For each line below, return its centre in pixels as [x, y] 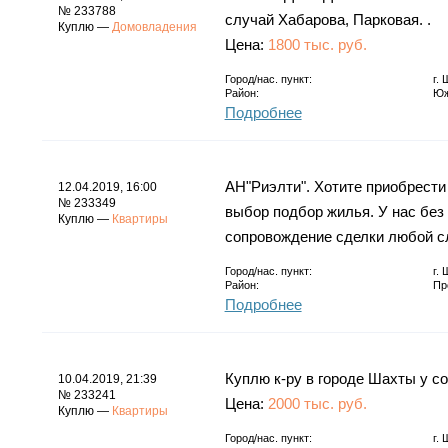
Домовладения [154, 26]
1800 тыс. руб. [317, 44]
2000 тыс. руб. [317, 403]
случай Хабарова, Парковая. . [327, 19]
